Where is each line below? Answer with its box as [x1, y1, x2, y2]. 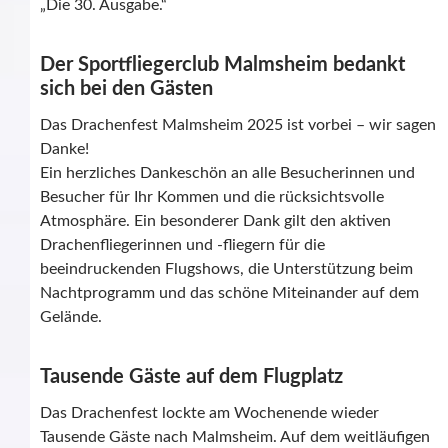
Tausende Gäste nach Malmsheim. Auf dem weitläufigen [40, 429, 430, 446]
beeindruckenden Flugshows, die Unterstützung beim [40, 261, 413, 278]
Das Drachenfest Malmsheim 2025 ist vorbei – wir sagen [40, 117, 436, 134]
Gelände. [40, 309, 102, 326]
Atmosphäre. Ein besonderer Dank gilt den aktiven [40, 213, 391, 230]
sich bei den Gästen [40, 79, 213, 100]
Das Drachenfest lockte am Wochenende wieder [40, 405, 379, 422]
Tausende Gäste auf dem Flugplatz [40, 367, 343, 388]
